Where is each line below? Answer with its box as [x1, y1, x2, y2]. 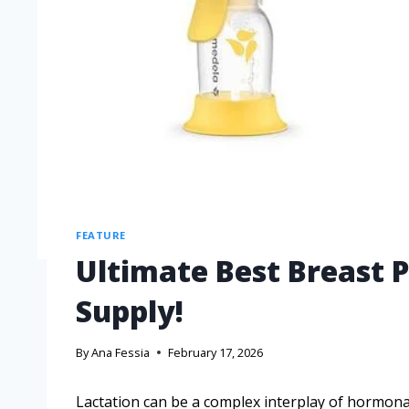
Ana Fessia [91, 344, 151, 362]
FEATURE [76, 227, 126, 242]
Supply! [76, 290, 184, 330]
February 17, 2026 [168, 344, 264, 362]
